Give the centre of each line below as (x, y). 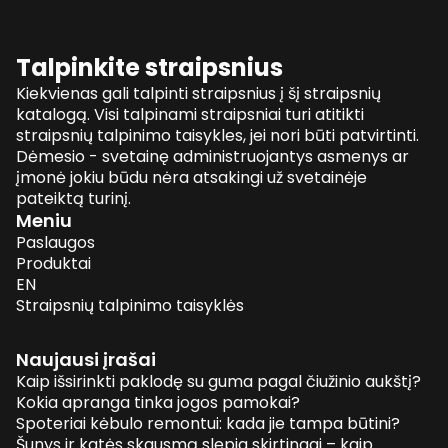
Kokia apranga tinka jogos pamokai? (158, 402)
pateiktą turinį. (73, 198)
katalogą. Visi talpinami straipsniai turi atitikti (190, 114)
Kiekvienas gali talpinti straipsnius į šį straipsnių (198, 93)
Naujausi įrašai (86, 359)
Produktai (53, 263)
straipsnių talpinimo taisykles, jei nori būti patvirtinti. (217, 135)
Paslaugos (55, 242)
